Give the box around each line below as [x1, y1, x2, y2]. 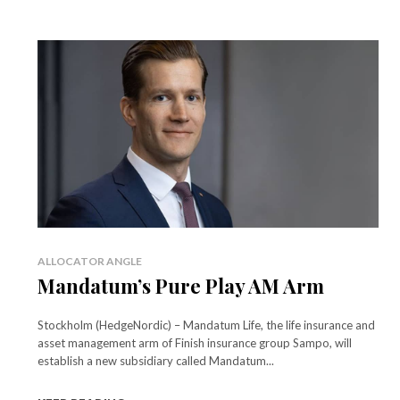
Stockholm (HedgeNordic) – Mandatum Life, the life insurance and [37, 317, 375, 332]
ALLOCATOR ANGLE [37, 254, 142, 268]
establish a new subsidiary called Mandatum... [37, 353, 274, 368]
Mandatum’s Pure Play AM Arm [37, 271, 324, 299]
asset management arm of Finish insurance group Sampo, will [37, 335, 352, 350]
